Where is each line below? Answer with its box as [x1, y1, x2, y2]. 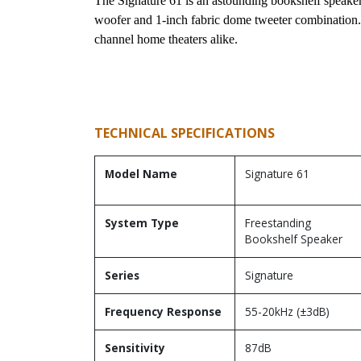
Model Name [105, 165, 177, 181]
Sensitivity [105, 339, 165, 355]
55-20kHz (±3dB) [245, 303, 330, 319]
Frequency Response [105, 303, 222, 319]
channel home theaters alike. [94, 31, 238, 46]
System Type [105, 214, 179, 230]
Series [105, 267, 139, 283]
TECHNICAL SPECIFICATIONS [94, 123, 275, 142]
